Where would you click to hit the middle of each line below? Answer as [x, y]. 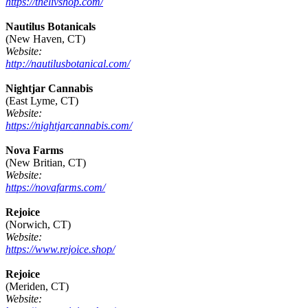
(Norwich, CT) [38, 225]
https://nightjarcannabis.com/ [69, 126]
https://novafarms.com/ [55, 188]
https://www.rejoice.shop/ [60, 250]
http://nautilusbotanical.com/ [68, 64]
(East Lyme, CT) [42, 101]
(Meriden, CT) [37, 287]
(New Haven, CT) [45, 39]
